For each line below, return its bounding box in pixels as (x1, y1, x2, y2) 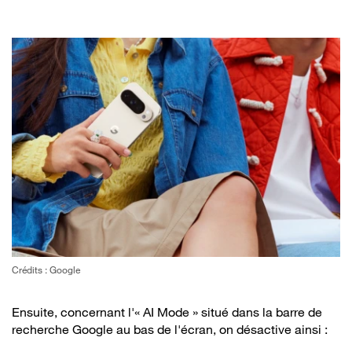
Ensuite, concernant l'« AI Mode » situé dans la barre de (12, 303, 322, 320)
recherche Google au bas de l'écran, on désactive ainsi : (12, 321, 328, 337)
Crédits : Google (12, 263, 80, 276)
